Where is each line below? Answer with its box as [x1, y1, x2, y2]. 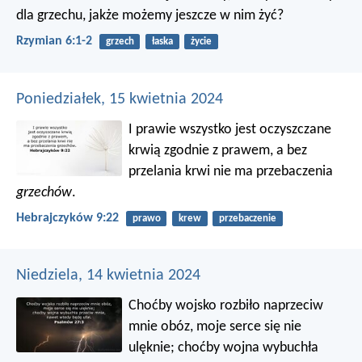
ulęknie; [128, 340, 175, 356]
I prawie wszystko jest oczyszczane [128, 121, 332, 137]
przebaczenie [218, 213, 276, 224]
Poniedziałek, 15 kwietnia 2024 [16, 90, 223, 107]
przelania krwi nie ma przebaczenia [128, 163, 334, 179]
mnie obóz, [128, 319, 194, 335]
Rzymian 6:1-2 [16, 35, 92, 48]
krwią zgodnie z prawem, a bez [128, 142, 308, 158]
